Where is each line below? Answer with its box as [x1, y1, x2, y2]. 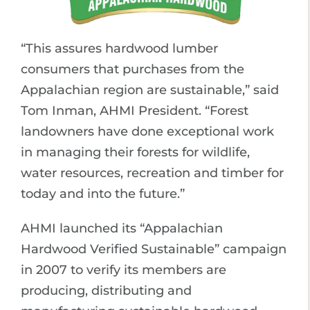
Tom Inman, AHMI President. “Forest [21, 102, 248, 118]
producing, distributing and [21, 282, 192, 298]
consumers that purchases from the [21, 61, 244, 77]
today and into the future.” [21, 185, 185, 201]
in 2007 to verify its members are [21, 262, 226, 277]
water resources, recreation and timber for [21, 165, 284, 181]
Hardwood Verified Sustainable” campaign [21, 241, 286, 257]
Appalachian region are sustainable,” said [21, 82, 279, 98]
